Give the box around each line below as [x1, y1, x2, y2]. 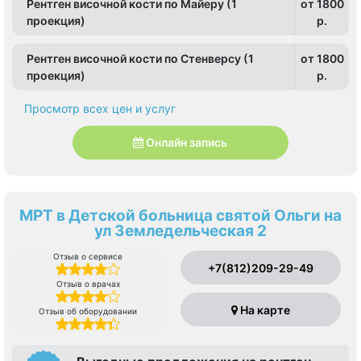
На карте [237, 302, 290, 317]
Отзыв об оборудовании [39, 305, 138, 316]
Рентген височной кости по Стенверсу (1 [27, 51, 254, 65]
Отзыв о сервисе [53, 251, 123, 261]
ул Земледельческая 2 [94, 221, 267, 240]
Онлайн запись [146, 135, 228, 150]
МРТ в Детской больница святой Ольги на [19, 205, 342, 225]
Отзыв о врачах [56, 278, 120, 288]
